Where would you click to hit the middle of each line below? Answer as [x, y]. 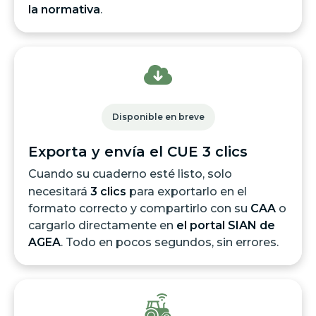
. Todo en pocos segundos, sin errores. [170, 243]
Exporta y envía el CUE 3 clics [138, 152]
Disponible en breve [158, 117]
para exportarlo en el [187, 192]
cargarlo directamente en [102, 226]
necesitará [59, 192]
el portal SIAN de [226, 226]
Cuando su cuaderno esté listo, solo [130, 174]
